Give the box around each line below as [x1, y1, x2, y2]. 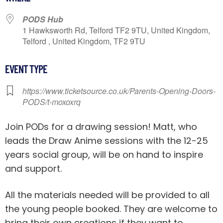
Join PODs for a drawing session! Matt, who [5, 120, 197, 133]
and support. [5, 162, 62, 175]
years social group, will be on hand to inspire [5, 148, 203, 161]
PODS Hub [22, 13, 63, 25]
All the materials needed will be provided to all [5, 188, 210, 201]
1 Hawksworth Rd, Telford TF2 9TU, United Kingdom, [22, 24, 210, 36]
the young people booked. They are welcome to [5, 202, 218, 215]
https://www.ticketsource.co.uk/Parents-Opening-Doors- [22, 85, 216, 97]
